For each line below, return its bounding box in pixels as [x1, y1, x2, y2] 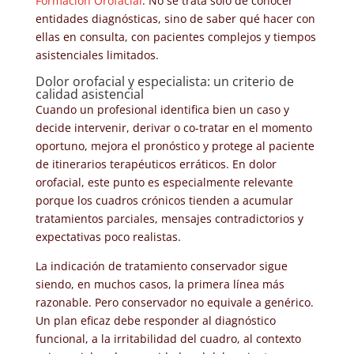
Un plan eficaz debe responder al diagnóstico [35, 312, 276, 328]
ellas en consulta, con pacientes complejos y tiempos [35, 28, 316, 44]
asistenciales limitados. [35, 47, 159, 62]
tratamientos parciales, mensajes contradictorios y [35, 210, 303, 226]
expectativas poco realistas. [35, 228, 181, 244]
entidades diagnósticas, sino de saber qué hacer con [35, 10, 315, 26]
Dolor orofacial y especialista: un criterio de [35, 72, 294, 90]
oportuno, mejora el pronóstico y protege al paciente [35, 137, 314, 153]
